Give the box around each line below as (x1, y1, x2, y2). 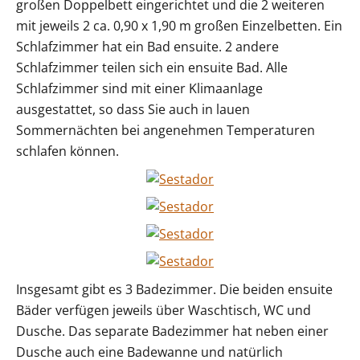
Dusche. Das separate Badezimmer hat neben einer (16, 322, 329, 341)
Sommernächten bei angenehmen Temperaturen (16, 121, 315, 140)
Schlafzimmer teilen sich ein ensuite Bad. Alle (16, 59, 288, 77)
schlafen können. (16, 142, 119, 161)
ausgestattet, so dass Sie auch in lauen (16, 100, 250, 119)
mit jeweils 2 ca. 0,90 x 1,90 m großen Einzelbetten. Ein (16, 17, 342, 35)
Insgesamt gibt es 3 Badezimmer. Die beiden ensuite (16, 280, 333, 299)
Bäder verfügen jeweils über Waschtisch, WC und (16, 301, 311, 320)
